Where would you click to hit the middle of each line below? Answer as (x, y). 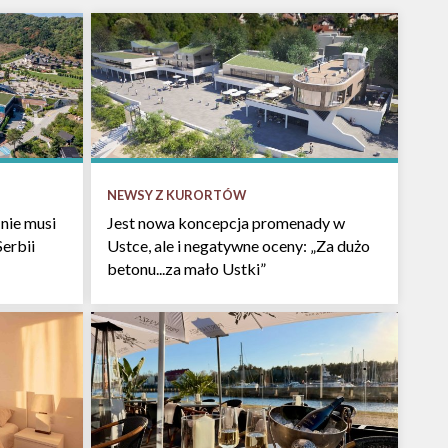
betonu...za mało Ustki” (186, 268)
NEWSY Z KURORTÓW (176, 195)
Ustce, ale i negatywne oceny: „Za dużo (238, 245)
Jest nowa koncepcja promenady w (226, 222)
